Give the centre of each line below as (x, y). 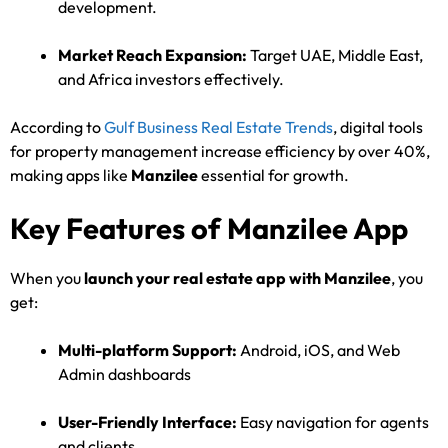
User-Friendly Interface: (147, 421)
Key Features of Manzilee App (209, 228)
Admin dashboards (124, 373)
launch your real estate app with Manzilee (237, 277)
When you (47, 277)
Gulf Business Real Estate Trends (218, 126)
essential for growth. (273, 174)
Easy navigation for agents (333, 421)
